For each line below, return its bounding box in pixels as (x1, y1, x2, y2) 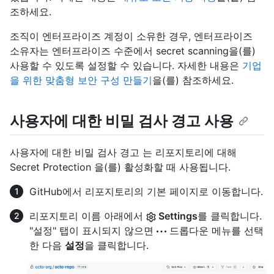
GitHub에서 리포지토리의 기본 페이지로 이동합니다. (29, 185, 263, 198)
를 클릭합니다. (198, 210, 262, 223)
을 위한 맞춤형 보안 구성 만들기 (10, 74, 152, 87)
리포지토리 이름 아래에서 (29, 210, 146, 223)
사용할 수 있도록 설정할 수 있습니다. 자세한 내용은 (10, 59, 242, 72)
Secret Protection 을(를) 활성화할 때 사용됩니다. (10, 161, 231, 174)
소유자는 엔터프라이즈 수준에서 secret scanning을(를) (10, 45, 256, 57)
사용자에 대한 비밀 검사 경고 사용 (10, 112, 234, 130)
